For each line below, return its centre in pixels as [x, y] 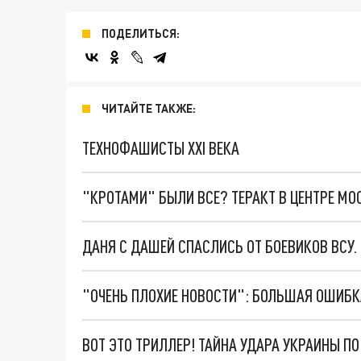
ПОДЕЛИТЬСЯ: [141, 34]
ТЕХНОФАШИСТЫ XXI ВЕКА [161, 148]
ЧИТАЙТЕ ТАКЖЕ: [149, 109]
